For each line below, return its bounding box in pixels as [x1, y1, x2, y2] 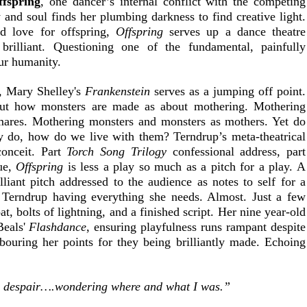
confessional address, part [166, 144, 306, 158]
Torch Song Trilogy [66, 144, 167, 158]
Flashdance [29, 219, 87, 234]
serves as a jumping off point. [150, 84, 306, 98]
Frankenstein [85, 84, 150, 98]
